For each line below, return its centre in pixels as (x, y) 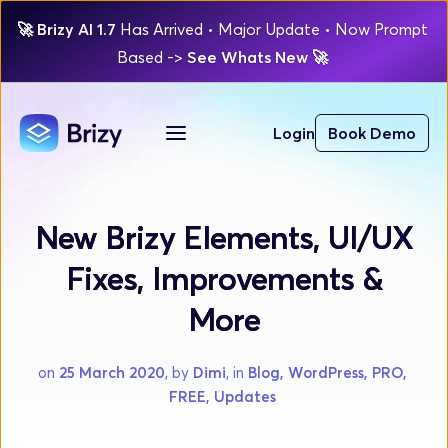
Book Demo (372, 133)
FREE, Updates (222, 396)
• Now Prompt (375, 29)
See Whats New (249, 57)
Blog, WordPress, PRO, (327, 372)
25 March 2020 (111, 372)
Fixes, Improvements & (224, 278)
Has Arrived (161, 29)
